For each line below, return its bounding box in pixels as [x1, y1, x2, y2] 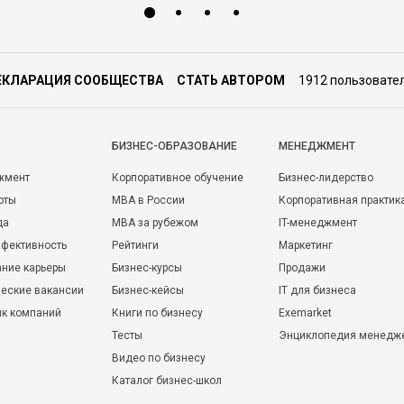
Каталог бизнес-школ [112, 374, 222, 387]
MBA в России [112, 194, 185, 207]
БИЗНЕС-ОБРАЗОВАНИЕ [112, 140, 237, 152]
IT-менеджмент [279, 216, 357, 229]
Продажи [279, 262, 326, 274]
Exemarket [279, 307, 332, 319]
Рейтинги [112, 239, 159, 252]
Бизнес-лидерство [279, 171, 373, 184]
